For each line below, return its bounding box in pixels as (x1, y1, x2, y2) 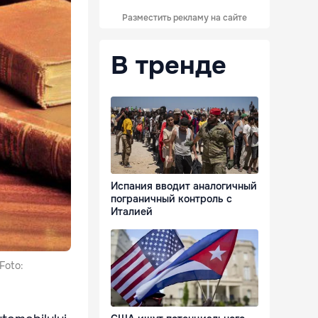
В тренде (111, 49, 226, 82)
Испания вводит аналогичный (111, 180, 257, 193)
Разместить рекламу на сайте (122, 12, 247, 23)
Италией (111, 205, 153, 219)
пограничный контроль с (111, 192, 232, 206)
